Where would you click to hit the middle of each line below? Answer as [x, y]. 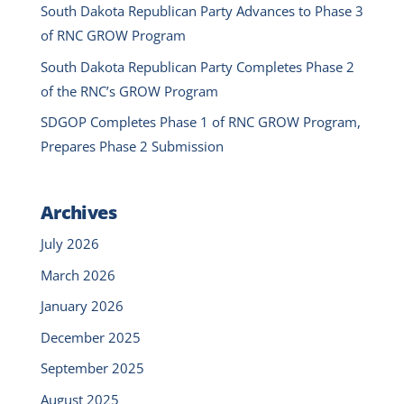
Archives [78, 213]
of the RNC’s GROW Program [129, 91]
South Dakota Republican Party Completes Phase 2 [197, 66]
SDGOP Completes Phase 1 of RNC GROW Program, [200, 122]
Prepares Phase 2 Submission [132, 147]
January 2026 [82, 306]
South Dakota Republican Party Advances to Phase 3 [202, 11]
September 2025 [92, 368]
